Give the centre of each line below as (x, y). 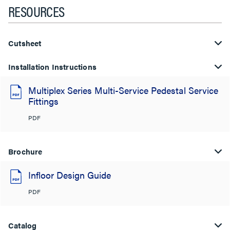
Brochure (25, 151)
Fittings (43, 101)
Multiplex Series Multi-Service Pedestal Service (123, 90)
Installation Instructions (52, 66)
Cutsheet (25, 43)
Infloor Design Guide (70, 175)
